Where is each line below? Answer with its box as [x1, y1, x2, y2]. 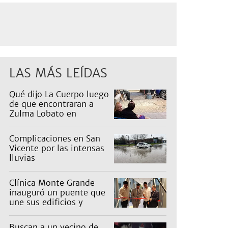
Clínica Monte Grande [9, 178, 95, 188]
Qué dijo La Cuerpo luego [9, 89, 109, 100]
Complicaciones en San [9, 133, 100, 144]
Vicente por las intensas [9, 143, 104, 154]
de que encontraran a [9, 99, 94, 109]
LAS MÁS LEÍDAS [9, 65, 107, 81]
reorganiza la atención [9, 207, 98, 217]
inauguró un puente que [9, 187, 105, 198]
